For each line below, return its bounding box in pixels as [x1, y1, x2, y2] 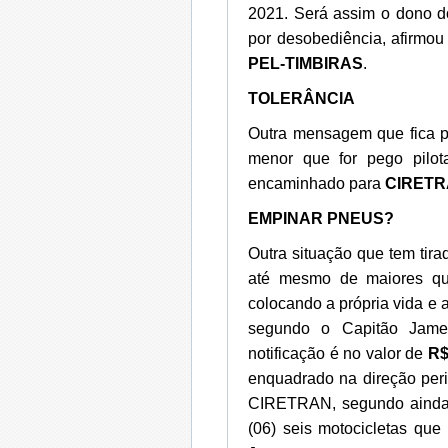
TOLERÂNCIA [248, 90, 355, 107]
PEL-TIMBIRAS [248, 55, 363, 72]
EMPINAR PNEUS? [248, 210, 394, 227]
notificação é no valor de [248, 345, 428, 362]
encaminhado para [248, 175, 385, 192]
